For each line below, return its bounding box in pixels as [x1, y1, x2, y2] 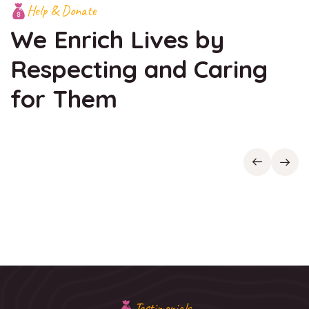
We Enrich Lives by [10, 23, 224, 54]
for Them [10, 83, 117, 114]
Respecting [10, 53, 144, 84]
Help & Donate [27, 1, 97, 19]
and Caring [144, 53, 268, 84]
